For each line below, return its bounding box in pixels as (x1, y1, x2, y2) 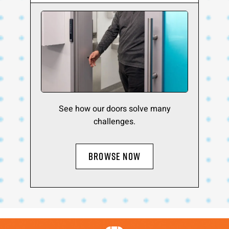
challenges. (94, 116, 135, 128)
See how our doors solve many (58, 103, 171, 115)
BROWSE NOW (88, 149, 141, 163)
